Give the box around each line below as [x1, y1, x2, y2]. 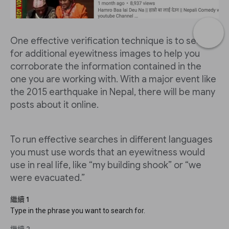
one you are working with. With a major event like [10, 74, 216, 85]
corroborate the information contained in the [10, 61, 201, 73]
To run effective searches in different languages [10, 134, 213, 146]
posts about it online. [10, 99, 99, 111]
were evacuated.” [10, 172, 85, 184]
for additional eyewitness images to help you [10, 48, 200, 60]
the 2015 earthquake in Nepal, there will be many [10, 86, 215, 98]
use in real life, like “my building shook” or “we [10, 159, 201, 171]
